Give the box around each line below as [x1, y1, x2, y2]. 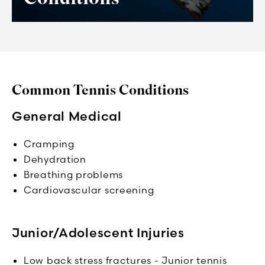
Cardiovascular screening [24, 183, 154, 196]
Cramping [24, 137, 75, 150]
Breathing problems [24, 168, 123, 180]
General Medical [12, 108, 122, 124]
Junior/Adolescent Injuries [12, 224, 185, 240]
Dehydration [24, 153, 86, 165]
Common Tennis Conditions [12, 80, 189, 99]
